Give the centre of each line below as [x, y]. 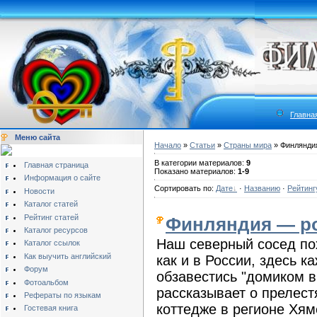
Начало [168, 145]
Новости [39, 191]
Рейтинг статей [51, 217]
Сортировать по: [185, 189]
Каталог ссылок [52, 243]
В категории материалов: [200, 162]
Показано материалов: [196, 171]
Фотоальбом [46, 282]
